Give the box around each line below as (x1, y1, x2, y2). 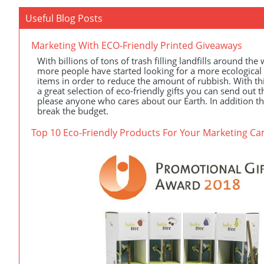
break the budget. (37, 105, 108, 117)
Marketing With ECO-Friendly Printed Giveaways (31, 39, 242, 52)
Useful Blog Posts (25, 12, 103, 25)
